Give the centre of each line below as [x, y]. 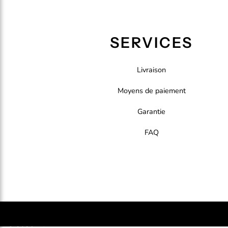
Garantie [152, 111]
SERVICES [152, 42]
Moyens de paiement [151, 90]
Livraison [152, 69]
